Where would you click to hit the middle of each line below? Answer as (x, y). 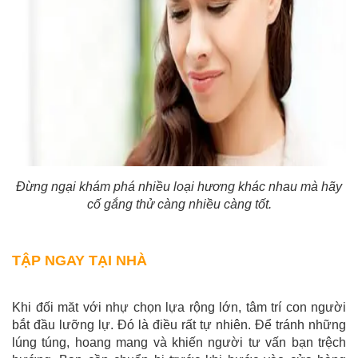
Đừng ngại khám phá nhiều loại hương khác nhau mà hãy (179, 186)
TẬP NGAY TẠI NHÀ (80, 260)
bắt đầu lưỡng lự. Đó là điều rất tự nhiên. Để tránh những (179, 324)
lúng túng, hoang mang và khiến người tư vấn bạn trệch (179, 342)
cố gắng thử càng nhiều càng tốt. (179, 204)
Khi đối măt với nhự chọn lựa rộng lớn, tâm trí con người (179, 307)
